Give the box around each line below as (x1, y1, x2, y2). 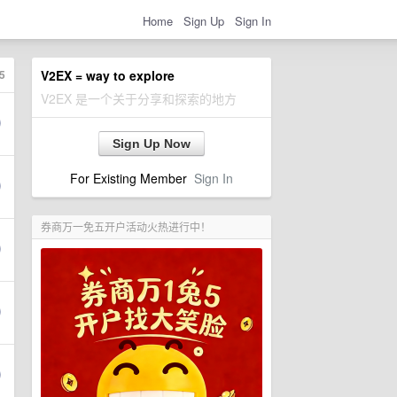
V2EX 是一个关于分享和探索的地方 (41, 90, 237, 107)
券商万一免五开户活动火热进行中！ (41, 219, 211, 234)
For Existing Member (70, 169, 194, 187)
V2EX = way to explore (41, 66, 175, 84)
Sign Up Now (113, 136, 191, 151)
